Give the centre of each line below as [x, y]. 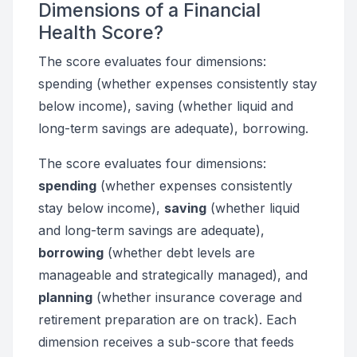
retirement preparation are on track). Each [167, 320]
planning [65, 297]
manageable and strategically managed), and [173, 275]
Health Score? [101, 32]
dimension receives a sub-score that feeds [166, 342]
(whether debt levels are [179, 253]
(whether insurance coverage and [197, 297]
